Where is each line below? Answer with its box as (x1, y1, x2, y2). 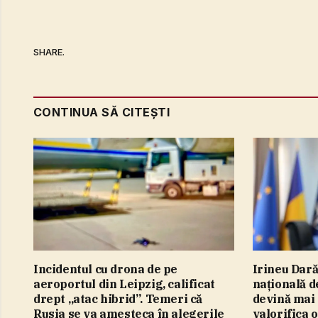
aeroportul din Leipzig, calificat (33, 276, 215, 291)
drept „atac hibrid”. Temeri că (33, 291, 203, 306)
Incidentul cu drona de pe (33, 261, 178, 276)
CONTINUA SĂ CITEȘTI (33, 104, 170, 119)
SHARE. (33, 46, 65, 58)
